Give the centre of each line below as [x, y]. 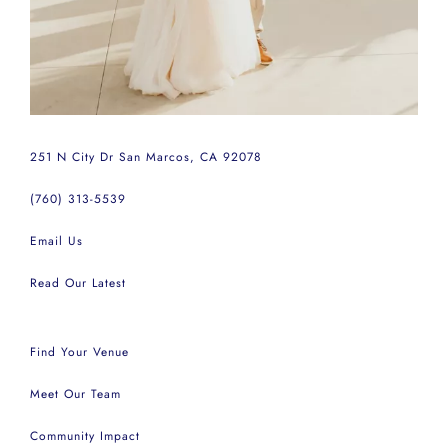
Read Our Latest [77, 283]
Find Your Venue [79, 352]
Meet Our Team [75, 394]
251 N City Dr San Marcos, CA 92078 [145, 157]
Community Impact [84, 436]
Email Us [56, 241]
